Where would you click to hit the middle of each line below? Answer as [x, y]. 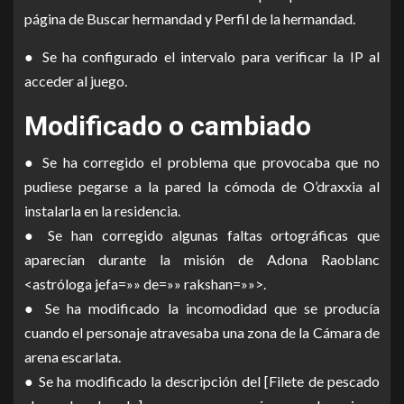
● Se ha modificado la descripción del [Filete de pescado [202, 381]
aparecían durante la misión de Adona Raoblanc [202, 260]
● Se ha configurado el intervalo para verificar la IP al [202, 57]
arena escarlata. [73, 357]
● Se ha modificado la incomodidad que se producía [202, 308]
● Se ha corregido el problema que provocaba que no [202, 162]
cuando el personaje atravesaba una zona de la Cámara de [202, 333]
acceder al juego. [76, 81]
